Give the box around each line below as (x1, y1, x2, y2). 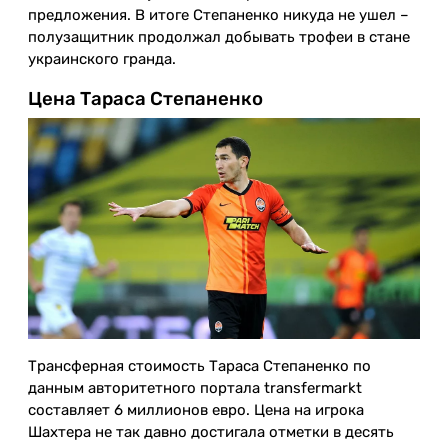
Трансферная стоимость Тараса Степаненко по (28, 356, 371, 375)
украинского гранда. (28, 49, 176, 68)
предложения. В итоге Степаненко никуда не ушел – (28, 5, 409, 24)
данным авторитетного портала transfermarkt (28, 378, 362, 397)
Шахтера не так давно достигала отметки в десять (28, 422, 394, 441)
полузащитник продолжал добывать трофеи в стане (28, 27, 410, 46)
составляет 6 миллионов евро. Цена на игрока (28, 400, 364, 419)
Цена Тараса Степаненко (28, 88, 263, 111)
